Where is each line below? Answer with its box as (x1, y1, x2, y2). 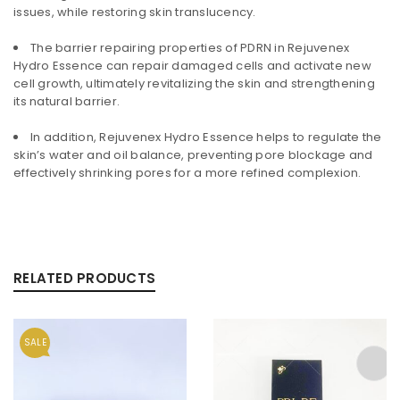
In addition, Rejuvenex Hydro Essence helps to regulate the (30, 128, 382, 146)
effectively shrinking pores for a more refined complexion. (13, 163, 362, 181)
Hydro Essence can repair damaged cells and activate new (13, 56, 371, 74)
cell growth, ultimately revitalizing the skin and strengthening (13, 74, 375, 92)
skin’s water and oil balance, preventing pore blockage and (13, 146, 373, 163)
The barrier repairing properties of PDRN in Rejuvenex (30, 38, 350, 56)
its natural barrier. (13, 92, 120, 110)
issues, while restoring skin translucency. (13, 3, 256, 21)
